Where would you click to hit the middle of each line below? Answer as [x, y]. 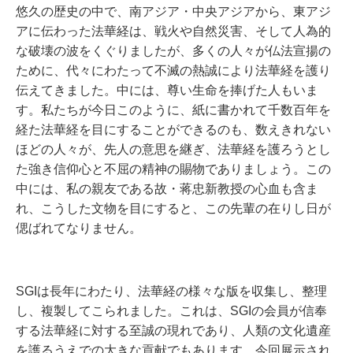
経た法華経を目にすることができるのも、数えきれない [173, 130]
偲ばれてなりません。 [79, 228]
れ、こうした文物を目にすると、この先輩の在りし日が [173, 208]
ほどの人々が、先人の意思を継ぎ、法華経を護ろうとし [173, 149]
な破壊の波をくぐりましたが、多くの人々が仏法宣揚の [173, 51]
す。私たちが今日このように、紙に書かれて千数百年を [173, 110]
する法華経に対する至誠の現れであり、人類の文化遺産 [173, 331]
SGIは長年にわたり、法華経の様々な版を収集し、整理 [171, 291]
